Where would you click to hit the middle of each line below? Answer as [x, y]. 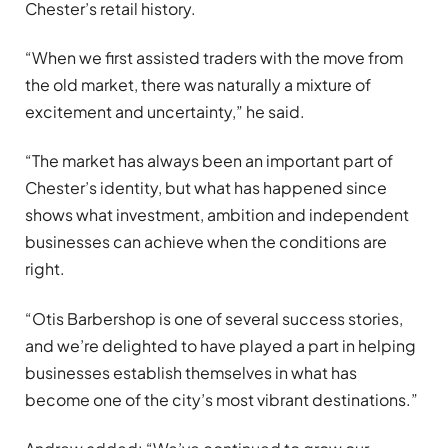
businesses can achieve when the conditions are [206, 242]
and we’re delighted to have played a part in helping [220, 345]
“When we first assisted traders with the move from [214, 58]
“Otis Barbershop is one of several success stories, [214, 318]
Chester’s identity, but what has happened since [206, 188]
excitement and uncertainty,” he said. [165, 112]
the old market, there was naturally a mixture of [198, 85]
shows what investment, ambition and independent [217, 215]
